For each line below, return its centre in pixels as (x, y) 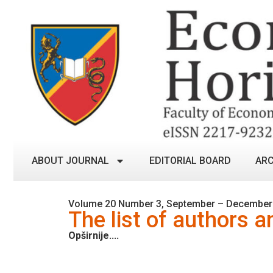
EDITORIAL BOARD (190, 160)
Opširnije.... (94, 235)
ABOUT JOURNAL (70, 160)
